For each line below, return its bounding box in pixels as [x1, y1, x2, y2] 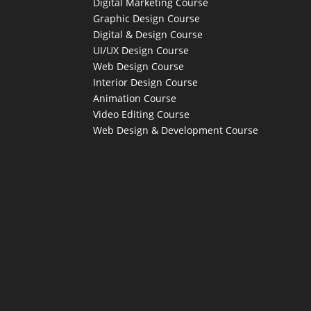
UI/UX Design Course [93, 44, 190, 58]
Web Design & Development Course [93, 124, 259, 137]
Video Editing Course [93, 108, 190, 121]
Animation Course [93, 92, 177, 106]
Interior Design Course [93, 76, 199, 90]
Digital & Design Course [93, 28, 203, 42]
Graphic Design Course [93, 12, 201, 26]
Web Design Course [93, 60, 185, 74]
